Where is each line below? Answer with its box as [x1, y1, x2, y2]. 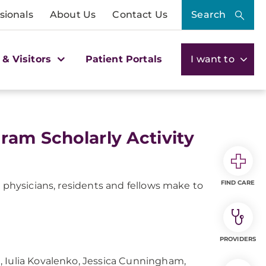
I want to [191, 53, 237, 65]
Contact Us [112, 9, 167, 20]
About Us [49, 9, 96, 20]
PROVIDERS [220, 235, 256, 243]
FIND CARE [220, 179, 255, 186]
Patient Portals [85, 53, 163, 65]
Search [191, 9, 226, 20]
